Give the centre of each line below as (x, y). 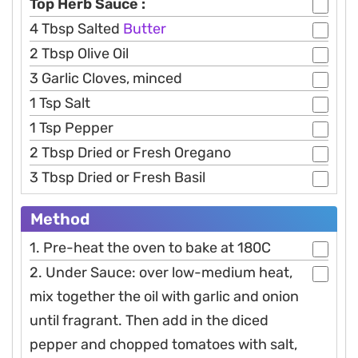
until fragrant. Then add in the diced (149, 321)
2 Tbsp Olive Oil (79, 54)
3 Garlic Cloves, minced (106, 79)
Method (60, 219)
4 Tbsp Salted (76, 29)
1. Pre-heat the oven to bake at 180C (150, 248)
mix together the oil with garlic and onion (164, 297)
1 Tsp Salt (60, 103)
